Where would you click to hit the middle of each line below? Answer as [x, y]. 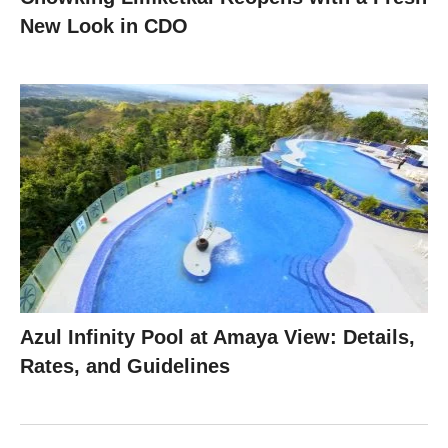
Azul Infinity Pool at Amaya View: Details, [217, 337]
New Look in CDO [104, 25]
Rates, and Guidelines [125, 366]
